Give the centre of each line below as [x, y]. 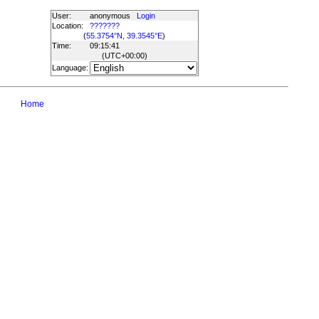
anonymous [113, 16]
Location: [67, 26]
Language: [70, 68]
